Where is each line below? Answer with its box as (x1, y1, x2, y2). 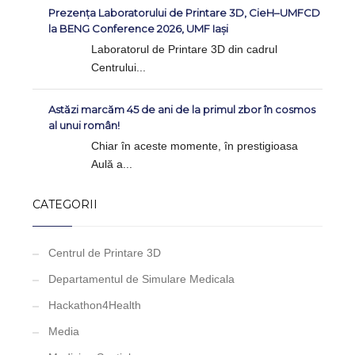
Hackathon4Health (48, 299, 142, 312)
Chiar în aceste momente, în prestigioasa (91, 139, 299, 153)
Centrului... (91, 61, 147, 74)
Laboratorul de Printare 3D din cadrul (91, 43, 278, 56)
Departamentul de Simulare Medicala (48, 273, 235, 286)
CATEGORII (32, 197, 98, 212)
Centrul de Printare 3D (48, 246, 162, 260)
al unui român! (48, 119, 120, 132)
